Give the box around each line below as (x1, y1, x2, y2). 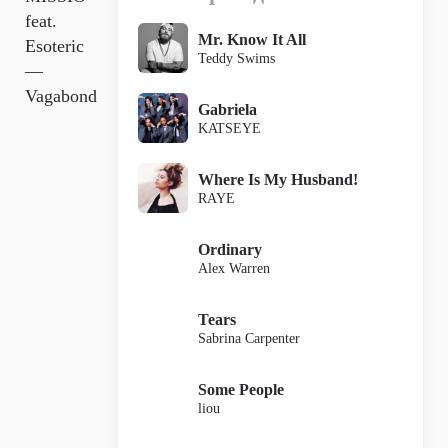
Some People (198, 380, 284, 398)
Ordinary (198, 240, 262, 258)
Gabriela (198, 100, 257, 118)
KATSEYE (198, 120, 261, 136)
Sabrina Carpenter (198, 330, 300, 346)
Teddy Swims (198, 50, 275, 66)
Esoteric (25, 36, 84, 56)
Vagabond (25, 86, 97, 106)
